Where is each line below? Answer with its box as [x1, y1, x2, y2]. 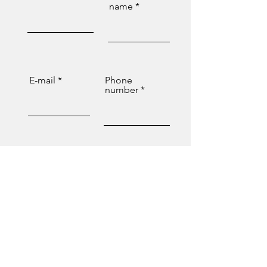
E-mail [29, 74, 55, 86]
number [105, 84, 138, 95]
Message [30, 162, 68, 173]
